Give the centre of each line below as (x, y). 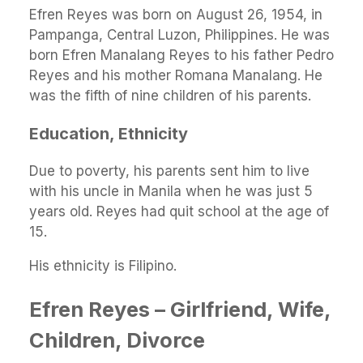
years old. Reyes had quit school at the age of (179, 212)
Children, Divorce (117, 340)
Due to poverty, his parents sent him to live (169, 171)
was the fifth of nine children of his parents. (172, 95)
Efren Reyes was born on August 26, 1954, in (176, 14)
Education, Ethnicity (109, 133)
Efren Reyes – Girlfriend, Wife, (180, 309)
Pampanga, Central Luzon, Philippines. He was (179, 34)
